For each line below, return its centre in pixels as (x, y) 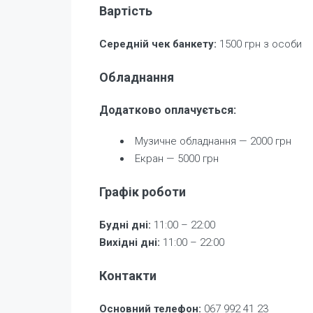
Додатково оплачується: (168, 110)
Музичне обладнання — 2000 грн (213, 141)
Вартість (126, 10)
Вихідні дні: (130, 242)
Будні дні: (125, 225)
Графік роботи (143, 191)
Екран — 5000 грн (177, 158)
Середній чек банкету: (158, 44)
